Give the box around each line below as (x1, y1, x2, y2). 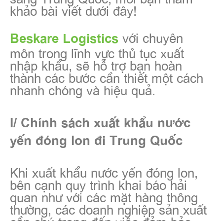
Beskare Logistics (10, 29, 122, 46)
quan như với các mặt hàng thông (10, 187, 198, 205)
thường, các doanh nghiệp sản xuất (10, 199, 207, 218)
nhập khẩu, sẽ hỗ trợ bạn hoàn (10, 55, 182, 74)
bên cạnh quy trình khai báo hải (10, 175, 187, 193)
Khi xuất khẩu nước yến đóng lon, (10, 162, 198, 181)
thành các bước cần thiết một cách (10, 68, 203, 86)
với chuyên (122, 28, 183, 46)
